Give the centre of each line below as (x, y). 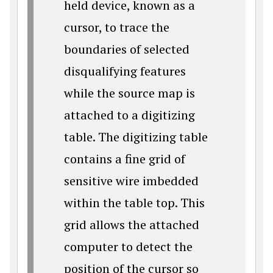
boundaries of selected (127, 49)
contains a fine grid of (125, 159)
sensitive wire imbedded (131, 181)
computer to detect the (128, 246)
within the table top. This (134, 203)
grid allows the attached (132, 225)
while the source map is (129, 93)
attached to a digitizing (129, 115)
